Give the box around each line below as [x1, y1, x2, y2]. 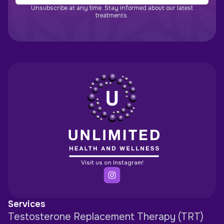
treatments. [95, 11, 128, 19]
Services [8, 198, 45, 210]
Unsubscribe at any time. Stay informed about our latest [31, 3, 193, 12]
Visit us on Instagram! [80, 159, 143, 167]
